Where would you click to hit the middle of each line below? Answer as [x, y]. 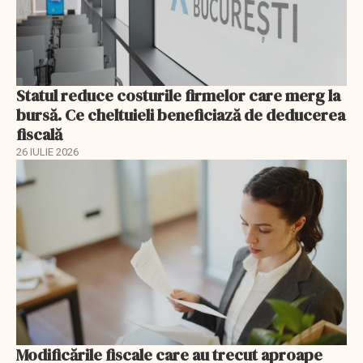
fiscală [39, 134]
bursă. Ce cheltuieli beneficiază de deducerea [181, 115]
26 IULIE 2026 [47, 152]
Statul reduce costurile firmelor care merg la [178, 95]
